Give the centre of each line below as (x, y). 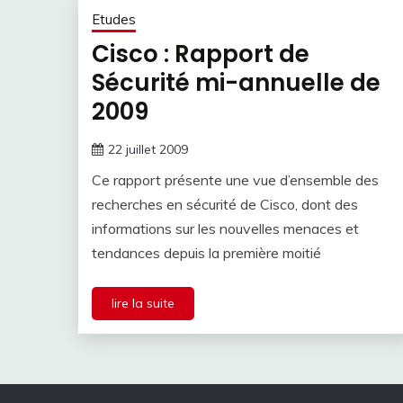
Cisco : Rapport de (201, 54)
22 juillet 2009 (148, 150)
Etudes (114, 20)
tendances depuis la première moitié (206, 253)
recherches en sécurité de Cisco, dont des (225, 205)
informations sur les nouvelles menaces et (225, 229)
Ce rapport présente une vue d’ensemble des (235, 180)
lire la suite (143, 304)
